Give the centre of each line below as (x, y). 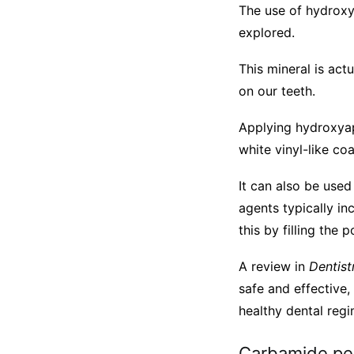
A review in (274, 266)
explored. (267, 32)
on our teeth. (277, 91)
